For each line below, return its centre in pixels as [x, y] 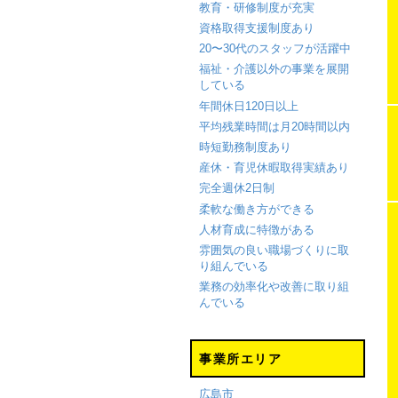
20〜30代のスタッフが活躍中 [275, 49]
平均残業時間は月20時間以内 [274, 126]
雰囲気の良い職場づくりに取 [274, 250]
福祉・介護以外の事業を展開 [274, 69]
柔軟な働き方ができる [256, 209]
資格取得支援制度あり [256, 28]
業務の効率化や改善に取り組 [274, 287]
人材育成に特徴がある [256, 229]
